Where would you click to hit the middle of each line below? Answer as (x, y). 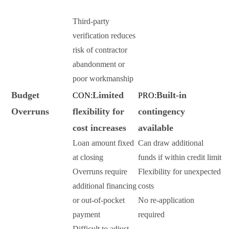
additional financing (105, 186)
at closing (88, 157)
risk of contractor (100, 50)
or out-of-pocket (99, 200)
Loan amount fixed (103, 143)
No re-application (166, 200)
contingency (162, 112)
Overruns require (100, 172)
